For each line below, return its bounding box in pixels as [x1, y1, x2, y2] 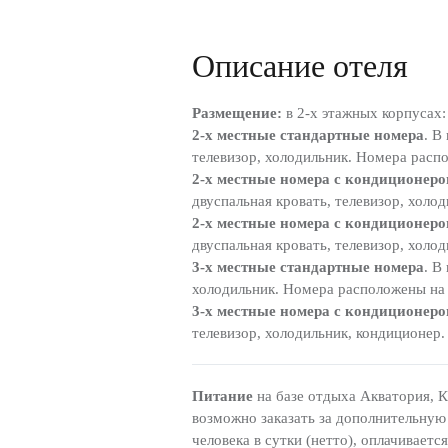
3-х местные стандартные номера [192, 258, 424, 275]
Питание [192, 387, 253, 404]
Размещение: [192, 104, 282, 121]
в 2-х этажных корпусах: [282, 104, 446, 121]
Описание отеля [192, 47, 408, 84]
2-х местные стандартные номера [192, 126, 424, 143]
